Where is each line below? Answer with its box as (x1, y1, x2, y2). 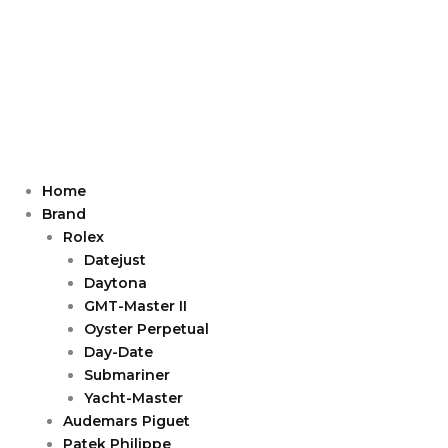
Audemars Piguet (63, 412, 190, 430)
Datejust (84, 251, 146, 269)
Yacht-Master (84, 389, 183, 407)
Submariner (84, 366, 170, 384)
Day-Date (84, 343, 153, 361)
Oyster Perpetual (84, 320, 209, 338)
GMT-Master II (84, 297, 187, 315)
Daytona (84, 274, 147, 292)
